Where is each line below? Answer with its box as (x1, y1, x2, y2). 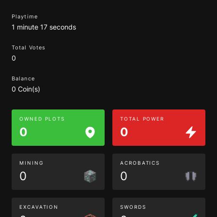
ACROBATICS (120, 160, 160, 166)
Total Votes (12, 44, 46, 51)
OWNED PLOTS (19, 116, 65, 122)
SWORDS (120, 204, 146, 210)
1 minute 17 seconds (12, 23, 76, 31)
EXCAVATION (19, 204, 59, 210)
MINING (19, 160, 44, 166)
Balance (12, 75, 35, 82)
